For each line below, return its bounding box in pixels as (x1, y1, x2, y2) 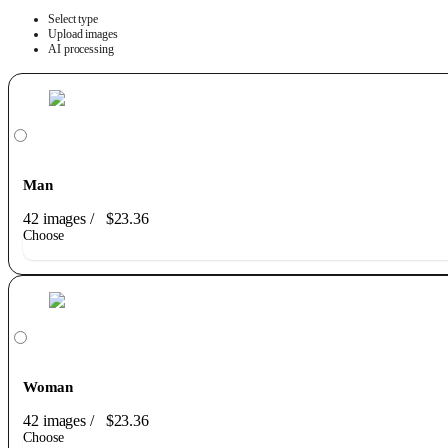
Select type (48, 12, 98, 27)
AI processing (48, 42, 114, 57)
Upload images (48, 27, 118, 42)
